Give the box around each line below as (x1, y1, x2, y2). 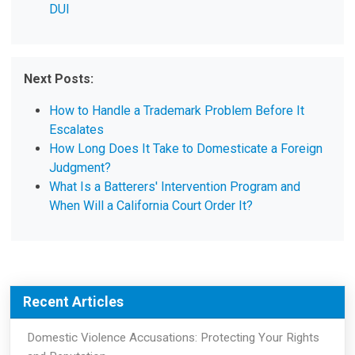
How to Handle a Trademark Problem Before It (49, 103, 305, 119)
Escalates (49, 122, 105, 138)
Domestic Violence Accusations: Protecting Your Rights (26, 330, 319, 345)
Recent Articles (23, 293, 124, 310)
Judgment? (49, 160, 112, 176)
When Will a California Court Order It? (49, 198, 254, 214)
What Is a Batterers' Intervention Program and (49, 179, 301, 195)
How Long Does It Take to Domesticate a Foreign (49, 141, 323, 157)
